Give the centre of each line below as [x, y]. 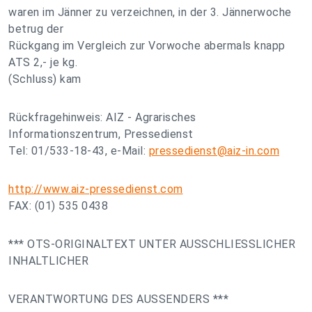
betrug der [36, 29]
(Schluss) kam [45, 79]
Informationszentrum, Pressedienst [101, 134]
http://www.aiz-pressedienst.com [96, 189]
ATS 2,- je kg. [43, 62]
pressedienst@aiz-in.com [214, 151]
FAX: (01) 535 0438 [58, 206]
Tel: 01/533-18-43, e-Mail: [79, 151]
